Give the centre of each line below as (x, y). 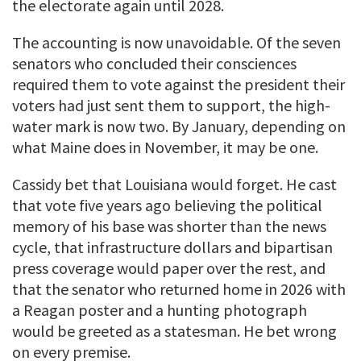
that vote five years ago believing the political (167, 205)
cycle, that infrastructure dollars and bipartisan (172, 247)
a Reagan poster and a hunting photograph (160, 310)
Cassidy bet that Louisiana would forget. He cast (174, 185)
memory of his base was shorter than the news (169, 226)
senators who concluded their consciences (154, 64)
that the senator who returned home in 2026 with (179, 289)
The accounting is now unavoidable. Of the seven (176, 43)
